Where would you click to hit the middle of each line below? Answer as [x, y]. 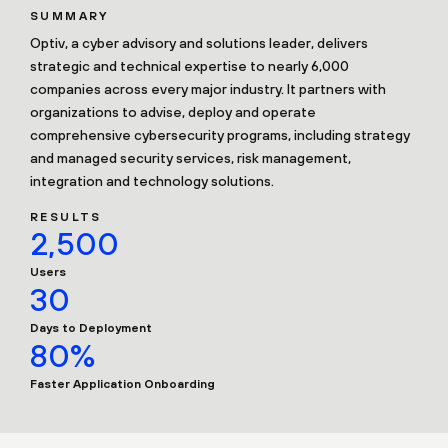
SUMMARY [69, 16]
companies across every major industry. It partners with [208, 89]
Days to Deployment [91, 328]
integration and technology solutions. [152, 181]
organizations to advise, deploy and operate [173, 112]
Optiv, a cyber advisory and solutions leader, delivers [199, 43]
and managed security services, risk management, [190, 158]
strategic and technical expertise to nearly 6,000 [189, 66]
